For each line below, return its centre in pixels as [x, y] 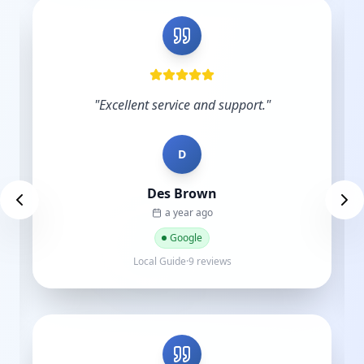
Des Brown [182, 193]
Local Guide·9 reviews [182, 261]
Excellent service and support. [182, 105]
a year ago [188, 212]
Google [186, 238]
